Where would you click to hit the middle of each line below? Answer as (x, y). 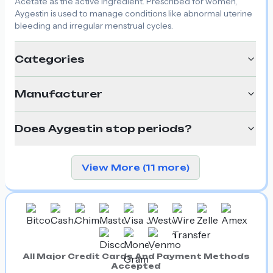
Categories (50, 59)
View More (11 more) (135, 167)
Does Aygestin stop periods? (103, 128)
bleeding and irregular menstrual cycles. (94, 25)
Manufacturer (58, 94)
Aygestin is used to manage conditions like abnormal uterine (133, 13)
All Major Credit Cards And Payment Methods (136, 256)
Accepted (136, 266)
